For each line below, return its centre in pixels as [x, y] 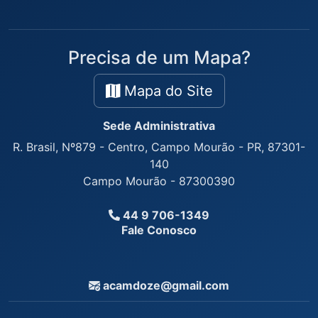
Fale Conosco [159, 230]
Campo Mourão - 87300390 [159, 181]
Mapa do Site [166, 91]
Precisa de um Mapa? [159, 57]
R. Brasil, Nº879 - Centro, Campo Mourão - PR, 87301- [159, 147]
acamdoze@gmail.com [165, 285]
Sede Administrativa [159, 126]
